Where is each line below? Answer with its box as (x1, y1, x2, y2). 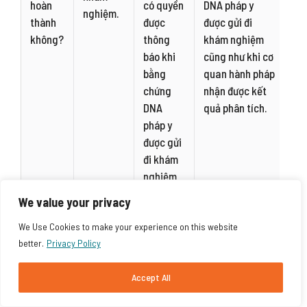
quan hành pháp (204, 66, 275, 80)
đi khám (143, 152, 179, 166)
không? (30, 32, 64, 46)
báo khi (143, 49, 176, 63)
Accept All (131, 271, 171, 283)
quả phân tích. (204, 101, 268, 114)
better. (19, 237, 44, 249)
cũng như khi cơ (204, 49, 274, 63)
